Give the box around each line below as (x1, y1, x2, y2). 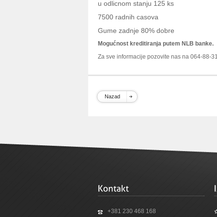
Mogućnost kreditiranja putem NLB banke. (98, 40, 214, 47)
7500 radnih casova (98, 13, 158, 21)
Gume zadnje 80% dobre (98, 27, 174, 34)
